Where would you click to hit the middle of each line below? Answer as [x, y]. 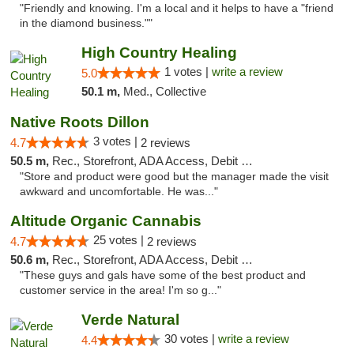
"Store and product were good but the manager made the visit [174, 177]
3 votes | [117, 141]
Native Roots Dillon [80, 122]
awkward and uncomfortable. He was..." [119, 192]
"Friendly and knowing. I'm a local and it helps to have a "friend [177, 8]
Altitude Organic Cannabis [106, 221]
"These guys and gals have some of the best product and [163, 275]
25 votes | [120, 240]
